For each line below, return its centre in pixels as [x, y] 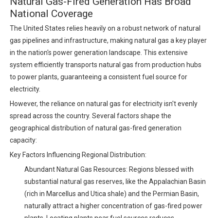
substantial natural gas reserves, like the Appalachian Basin [115, 182]
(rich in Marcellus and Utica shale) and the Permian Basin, [112, 194]
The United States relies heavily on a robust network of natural [105, 28]
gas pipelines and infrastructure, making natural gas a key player [108, 40]
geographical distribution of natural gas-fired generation [96, 128]
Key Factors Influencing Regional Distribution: [78, 155]
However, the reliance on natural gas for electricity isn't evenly [104, 104]
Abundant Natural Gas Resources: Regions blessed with [109, 169]
